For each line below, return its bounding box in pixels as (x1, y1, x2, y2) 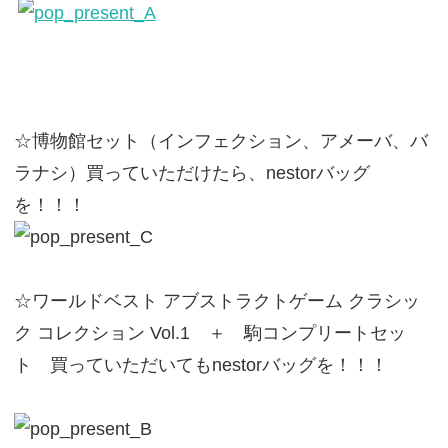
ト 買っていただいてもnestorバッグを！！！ (13, 354, 388, 376)
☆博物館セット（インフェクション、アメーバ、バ (13, 130, 428, 152)
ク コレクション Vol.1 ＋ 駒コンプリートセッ (13, 322, 406, 344)
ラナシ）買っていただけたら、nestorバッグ (13, 162, 370, 184)
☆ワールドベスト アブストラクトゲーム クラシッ (13, 290, 420, 312)
